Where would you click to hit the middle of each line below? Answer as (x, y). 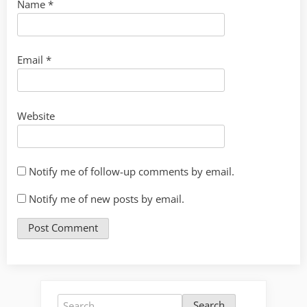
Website (36, 115)
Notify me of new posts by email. (107, 199)
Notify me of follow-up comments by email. (132, 172)
